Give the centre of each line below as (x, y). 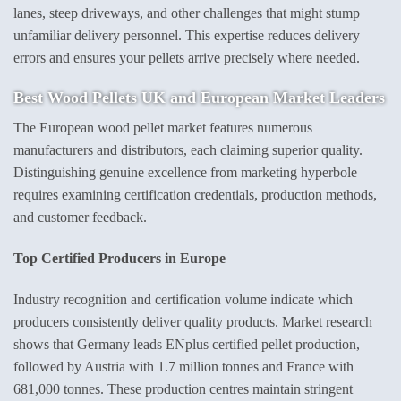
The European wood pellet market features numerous (163, 128)
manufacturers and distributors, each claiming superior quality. (188, 150)
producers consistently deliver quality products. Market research (193, 321)
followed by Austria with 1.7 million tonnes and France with (183, 366)
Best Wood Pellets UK (90, 98)
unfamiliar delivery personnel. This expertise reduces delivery (187, 36)
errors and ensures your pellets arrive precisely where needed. (187, 58)
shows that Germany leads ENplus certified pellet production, (187, 344)
